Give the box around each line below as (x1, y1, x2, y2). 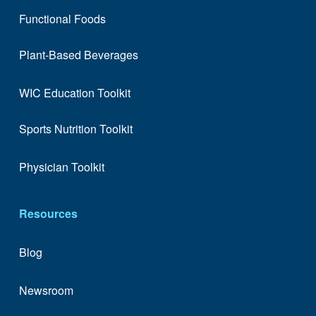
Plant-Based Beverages (18, 46, 138, 63)
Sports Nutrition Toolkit (18, 120, 133, 137)
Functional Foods (18, 11, 106, 28)
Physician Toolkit (18, 159, 104, 176)
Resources (18, 205, 78, 222)
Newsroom (18, 282, 73, 299)
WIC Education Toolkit (18, 85, 130, 102)
